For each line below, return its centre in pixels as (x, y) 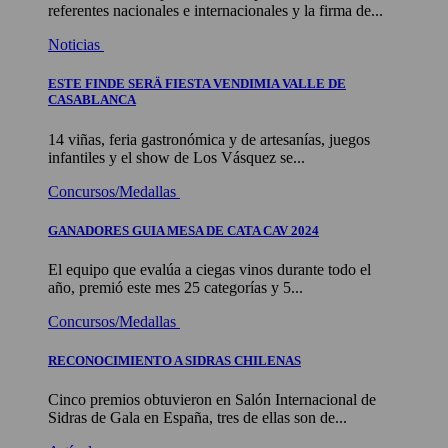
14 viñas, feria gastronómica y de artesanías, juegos (209, 139)
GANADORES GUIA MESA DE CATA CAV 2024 (183, 230)
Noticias (76, 45)
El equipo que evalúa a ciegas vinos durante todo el (209, 269)
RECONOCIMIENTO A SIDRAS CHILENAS (174, 361)
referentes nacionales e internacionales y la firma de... (215, 11)
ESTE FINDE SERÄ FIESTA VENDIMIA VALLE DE (197, 84)
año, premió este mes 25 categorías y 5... (175, 287)
